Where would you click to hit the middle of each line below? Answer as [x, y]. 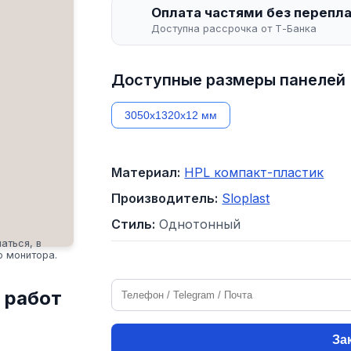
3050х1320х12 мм [171, 115]
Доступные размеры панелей [229, 80]
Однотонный [200, 224]
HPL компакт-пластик [254, 172]
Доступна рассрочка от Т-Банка [234, 28]
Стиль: [134, 224]
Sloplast [246, 198]
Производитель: [165, 198]
